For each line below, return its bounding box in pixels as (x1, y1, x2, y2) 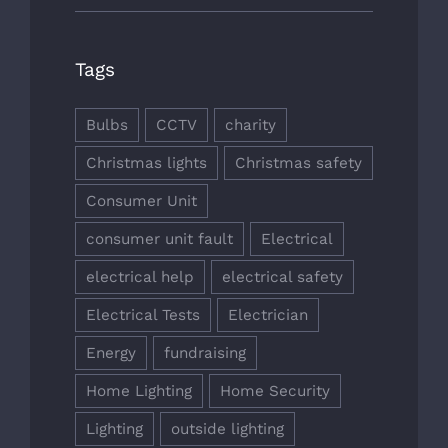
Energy (86, 344, 136, 363)
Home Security (220, 382, 330, 401)
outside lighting (171, 420, 284, 439)
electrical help (86, 268, 194, 287)
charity (225, 116, 276, 135)
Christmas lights (86, 154, 207, 173)
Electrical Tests (86, 306, 200, 325)
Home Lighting (86, 382, 192, 401)
